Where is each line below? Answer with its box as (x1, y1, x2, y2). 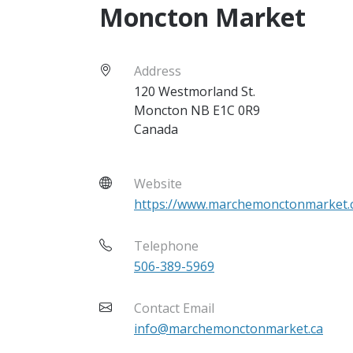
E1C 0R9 (213, 101, 260, 119)
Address (134, 61, 181, 80)
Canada (134, 120, 178, 138)
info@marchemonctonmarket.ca (134, 319, 323, 337)
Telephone (134, 236, 199, 255)
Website (134, 174, 182, 192)
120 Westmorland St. (134, 82, 255, 100)
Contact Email (134, 299, 214, 317)
